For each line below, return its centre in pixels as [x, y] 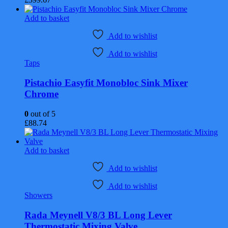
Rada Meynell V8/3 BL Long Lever [98, 215]
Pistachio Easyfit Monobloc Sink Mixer [106, 83]
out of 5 [42, 113]
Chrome [41, 94]
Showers [38, 195]
